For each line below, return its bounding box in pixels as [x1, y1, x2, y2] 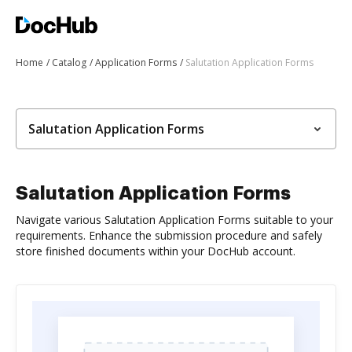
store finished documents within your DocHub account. [16, 244, 295, 258]
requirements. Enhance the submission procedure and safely [16, 228, 322, 243]
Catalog [52, 56, 86, 69]
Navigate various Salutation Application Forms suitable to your [16, 212, 333, 227]
